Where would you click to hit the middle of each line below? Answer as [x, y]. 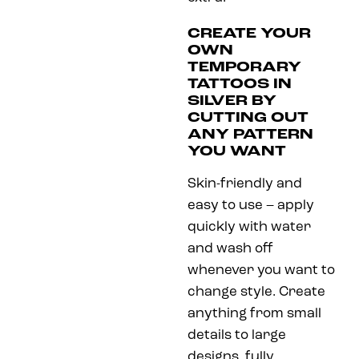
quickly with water [249, 227]
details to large [237, 335]
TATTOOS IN [240, 84]
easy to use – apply [251, 205]
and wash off [230, 248]
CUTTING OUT [248, 118]
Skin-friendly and [245, 184]
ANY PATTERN [250, 135]
